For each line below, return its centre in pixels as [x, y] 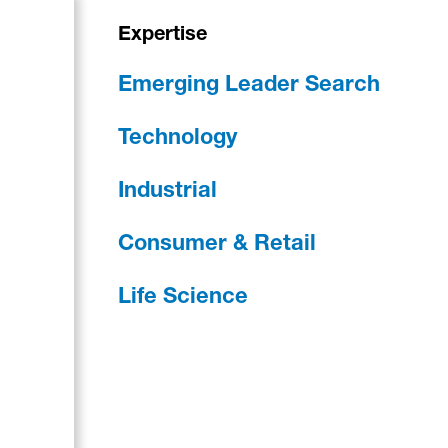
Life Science [183, 298]
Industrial [167, 192]
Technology [177, 139]
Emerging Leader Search [249, 86]
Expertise [162, 36]
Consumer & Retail [217, 245]
